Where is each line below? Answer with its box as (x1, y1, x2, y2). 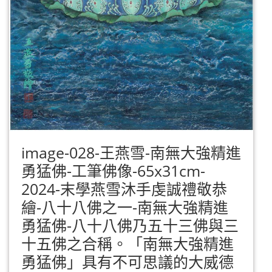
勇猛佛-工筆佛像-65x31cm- (21, 160, 205, 181)
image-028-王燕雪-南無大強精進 (21, 141, 241, 163)
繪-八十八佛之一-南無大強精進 (21, 196, 228, 217)
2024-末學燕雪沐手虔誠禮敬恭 (21, 178, 227, 199)
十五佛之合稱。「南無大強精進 (21, 233, 234, 254)
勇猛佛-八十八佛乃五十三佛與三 (21, 214, 239, 236)
